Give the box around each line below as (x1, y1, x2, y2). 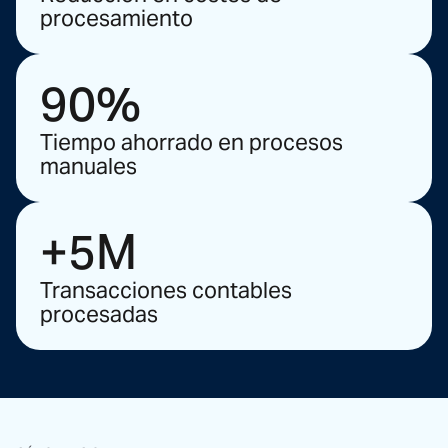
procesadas (40, 299, 158, 328)
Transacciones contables (40, 275, 292, 304)
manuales (40, 151, 137, 180)
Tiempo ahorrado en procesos (40, 127, 343, 156)
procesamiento (40, 3, 193, 32)
